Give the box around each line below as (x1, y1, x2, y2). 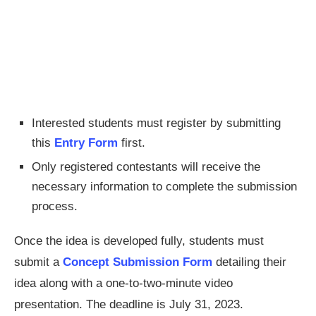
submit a (14, 255, 59, 269)
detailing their (212, 255, 286, 269)
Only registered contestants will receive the (32, 160, 260, 174)
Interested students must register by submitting (32, 116, 281, 130)
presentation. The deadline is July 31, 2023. (14, 298, 243, 312)
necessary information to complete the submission (32, 180, 297, 194)
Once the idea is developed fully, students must (14, 234, 264, 248)
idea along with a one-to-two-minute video (14, 276, 233, 291)
